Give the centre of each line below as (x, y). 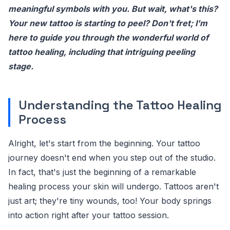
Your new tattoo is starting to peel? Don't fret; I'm (108, 23)
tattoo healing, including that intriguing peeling (102, 52)
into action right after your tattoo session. (89, 215)
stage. (21, 66)
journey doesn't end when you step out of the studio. (112, 157)
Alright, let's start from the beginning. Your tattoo (104, 143)
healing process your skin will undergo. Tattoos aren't (113, 186)
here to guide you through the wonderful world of (108, 37)
